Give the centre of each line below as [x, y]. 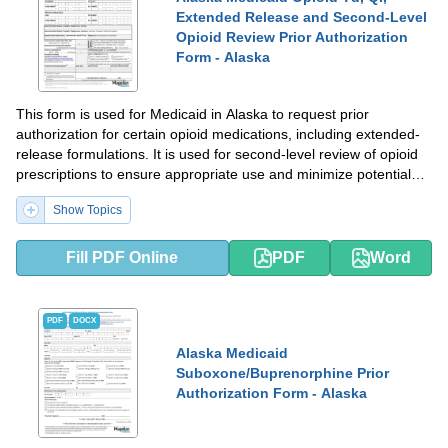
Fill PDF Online [122, 257]
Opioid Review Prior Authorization [292, 36]
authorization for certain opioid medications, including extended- [218, 133]
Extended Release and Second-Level [301, 16]
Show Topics [87, 209]
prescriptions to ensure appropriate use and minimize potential [213, 173]
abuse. [37, 193]
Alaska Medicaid [232, 352]
